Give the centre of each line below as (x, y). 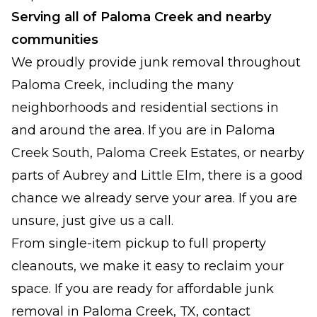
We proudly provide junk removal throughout (156, 62)
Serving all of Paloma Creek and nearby (141, 17)
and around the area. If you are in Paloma (143, 130)
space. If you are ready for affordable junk (143, 289)
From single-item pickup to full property (139, 243)
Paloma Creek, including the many (122, 85)
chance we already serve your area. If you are (154, 198)
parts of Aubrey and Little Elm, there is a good (157, 175)
